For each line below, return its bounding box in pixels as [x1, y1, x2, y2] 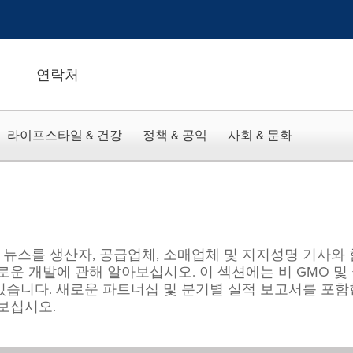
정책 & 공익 [143, 126, 207, 144]
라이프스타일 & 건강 [7, 126, 122, 144]
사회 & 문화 [228, 126, 292, 144]
